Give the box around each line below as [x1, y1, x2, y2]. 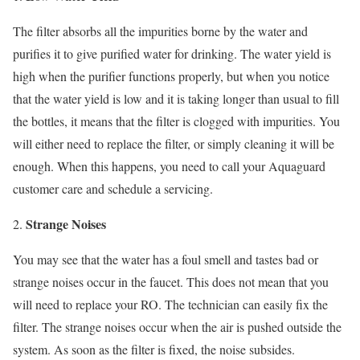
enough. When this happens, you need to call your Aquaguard [13, 157, 325, 174]
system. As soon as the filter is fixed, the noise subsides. [13, 340, 295, 358]
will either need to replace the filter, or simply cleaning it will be [13, 134, 334, 152]
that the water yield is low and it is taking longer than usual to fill [13, 89, 339, 107]
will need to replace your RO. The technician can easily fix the [13, 295, 328, 313]
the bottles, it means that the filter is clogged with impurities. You [13, 112, 340, 129]
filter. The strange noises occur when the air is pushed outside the [13, 317, 342, 335]
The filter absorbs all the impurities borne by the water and [13, 22, 308, 39]
